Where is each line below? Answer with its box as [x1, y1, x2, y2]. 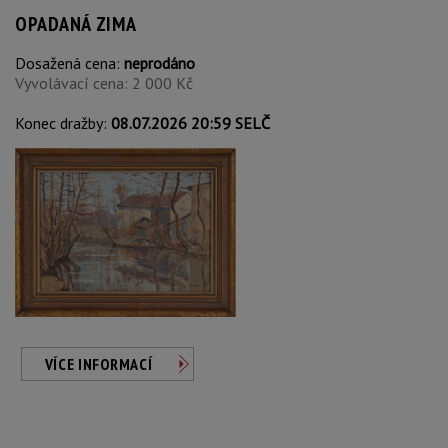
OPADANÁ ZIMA [15, 11, 137, 37]
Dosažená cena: [15, 53, 124, 73]
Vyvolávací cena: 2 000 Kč [15, 73, 193, 93]
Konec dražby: [15, 113, 111, 133]
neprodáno [124, 53, 195, 73]
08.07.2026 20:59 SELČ [111, 113, 270, 133]
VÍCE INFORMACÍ [44, 354, 153, 374]
